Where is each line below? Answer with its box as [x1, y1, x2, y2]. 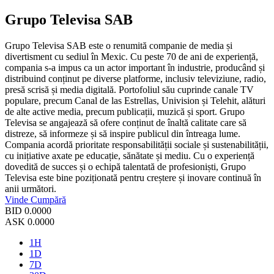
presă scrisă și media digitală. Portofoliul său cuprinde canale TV [5, 84, 254, 95]
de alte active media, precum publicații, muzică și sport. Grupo [5, 106, 245, 117]
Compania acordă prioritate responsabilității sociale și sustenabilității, [5, 139, 268, 150]
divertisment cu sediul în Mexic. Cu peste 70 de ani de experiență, [5, 51, 258, 62]
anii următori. [5, 183, 56, 194]
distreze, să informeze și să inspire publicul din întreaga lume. [5, 128, 240, 139]
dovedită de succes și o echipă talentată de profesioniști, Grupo [5, 161, 246, 172]
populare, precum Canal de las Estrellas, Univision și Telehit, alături [5, 95, 265, 106]
